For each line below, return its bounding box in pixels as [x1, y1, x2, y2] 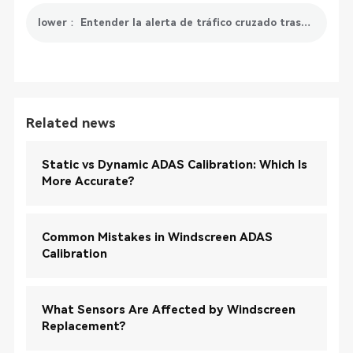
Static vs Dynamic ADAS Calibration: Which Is [41, 158, 307, 172]
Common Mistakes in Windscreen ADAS [41, 230, 273, 244]
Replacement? [41, 319, 126, 333]
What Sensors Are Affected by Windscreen [41, 303, 295, 317]
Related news [25, 115, 116, 131]
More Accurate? [41, 174, 135, 188]
